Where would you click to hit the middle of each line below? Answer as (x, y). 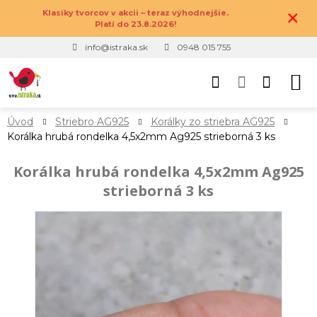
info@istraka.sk (116, 47)
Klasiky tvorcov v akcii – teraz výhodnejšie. (136, 13)
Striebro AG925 (92, 122)
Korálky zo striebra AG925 (213, 122)
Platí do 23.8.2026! (136, 24)
